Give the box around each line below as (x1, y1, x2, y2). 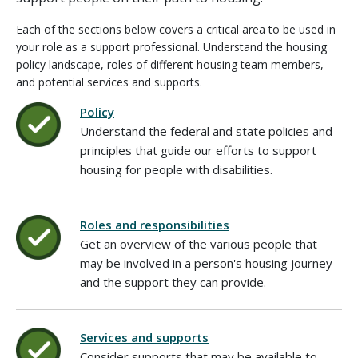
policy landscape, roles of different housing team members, (16, 56, 324, 72)
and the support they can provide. (80, 273, 266, 290)
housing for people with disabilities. (80, 161, 272, 177)
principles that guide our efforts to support (80, 141, 316, 158)
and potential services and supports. (16, 74, 202, 89)
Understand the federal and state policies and (80, 122, 332, 139)
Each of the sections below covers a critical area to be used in (16, 21, 336, 37)
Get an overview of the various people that (80, 235, 317, 252)
